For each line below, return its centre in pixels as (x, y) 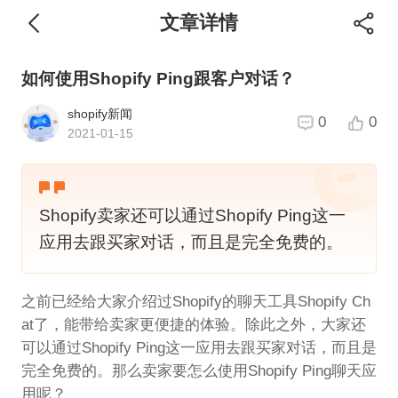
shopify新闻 (100, 113)
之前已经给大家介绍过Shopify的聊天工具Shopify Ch (195, 301)
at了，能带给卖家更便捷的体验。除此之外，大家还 (193, 324)
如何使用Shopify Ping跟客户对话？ (158, 79)
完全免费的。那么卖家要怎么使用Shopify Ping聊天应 (199, 370)
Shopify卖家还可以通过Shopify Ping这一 (192, 215)
